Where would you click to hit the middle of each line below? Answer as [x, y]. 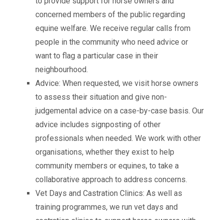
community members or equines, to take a [107, 166]
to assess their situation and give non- [101, 97]
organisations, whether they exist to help [105, 152]
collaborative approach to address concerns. [111, 179]
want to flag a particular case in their [97, 56]
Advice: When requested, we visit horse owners [117, 83]
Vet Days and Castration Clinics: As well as [109, 193]
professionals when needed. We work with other [118, 138]
